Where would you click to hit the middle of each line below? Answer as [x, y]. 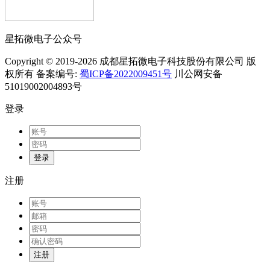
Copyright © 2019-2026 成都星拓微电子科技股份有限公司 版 [130, 61]
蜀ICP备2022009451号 [126, 74]
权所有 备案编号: [42, 74]
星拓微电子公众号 [43, 39]
